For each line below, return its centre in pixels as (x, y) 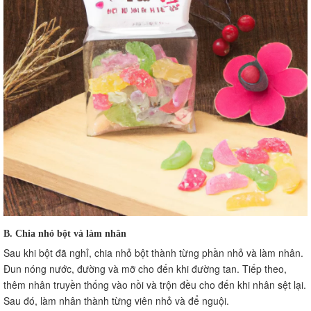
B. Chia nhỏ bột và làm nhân (65, 233)
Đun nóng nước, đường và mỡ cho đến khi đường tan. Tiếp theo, (145, 268)
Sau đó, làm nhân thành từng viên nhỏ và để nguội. (116, 300)
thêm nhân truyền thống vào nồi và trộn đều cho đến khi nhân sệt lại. (155, 284)
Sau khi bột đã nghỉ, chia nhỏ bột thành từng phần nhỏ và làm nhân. (153, 252)
